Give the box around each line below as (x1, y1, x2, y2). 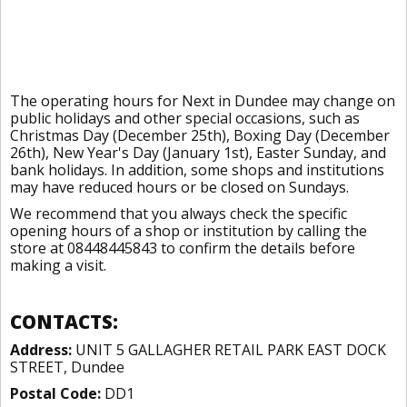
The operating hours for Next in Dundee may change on (10, 91, 395, 111)
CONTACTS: (10, 309, 118, 334)
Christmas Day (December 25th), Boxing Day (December (10, 125, 390, 145)
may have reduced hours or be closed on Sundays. (10, 177, 349, 197)
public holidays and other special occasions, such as (10, 108, 360, 128)
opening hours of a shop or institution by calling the (10, 221, 367, 241)
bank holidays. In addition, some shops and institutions (10, 160, 384, 180)
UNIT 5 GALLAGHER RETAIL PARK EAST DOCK (72, 340, 386, 360)
